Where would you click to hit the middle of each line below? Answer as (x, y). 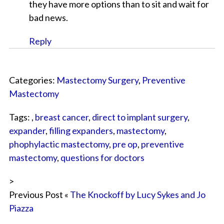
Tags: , (22, 117)
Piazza (21, 208)
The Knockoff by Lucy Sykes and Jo (137, 195)
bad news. (48, 18)
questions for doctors (102, 158)
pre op (125, 144)
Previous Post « (39, 195)
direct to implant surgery (139, 117)
